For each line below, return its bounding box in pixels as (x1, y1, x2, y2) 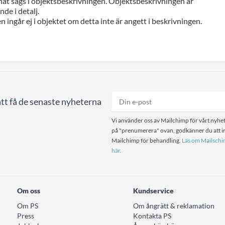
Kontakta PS (133, 211, 171, 220)
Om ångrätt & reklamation (133, 201, 214, 210)
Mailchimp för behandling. (111, 137, 182, 145)
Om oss (17, 186, 40, 195)
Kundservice (133, 186, 174, 195)
